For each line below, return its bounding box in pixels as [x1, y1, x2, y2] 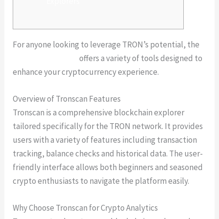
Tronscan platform [13, 52, 78, 64]
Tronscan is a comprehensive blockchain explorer [13, 107, 185, 118]
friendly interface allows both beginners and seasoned [13, 161, 203, 173]
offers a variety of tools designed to [78, 52, 203, 64]
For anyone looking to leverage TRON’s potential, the [13, 39, 200, 50]
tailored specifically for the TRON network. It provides [13, 120, 203, 131]
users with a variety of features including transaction [13, 134, 197, 145]
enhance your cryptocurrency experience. [13, 66, 159, 77]
